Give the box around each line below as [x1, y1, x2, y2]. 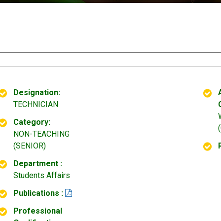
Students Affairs [13, 171, 70, 180]
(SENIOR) [13, 141, 46, 150]
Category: [13, 117, 50, 127]
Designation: [13, 88, 60, 97]
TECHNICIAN [13, 100, 58, 109]
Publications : [13, 188, 63, 198]
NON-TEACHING [13, 129, 70, 139]
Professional [13, 206, 62, 216]
